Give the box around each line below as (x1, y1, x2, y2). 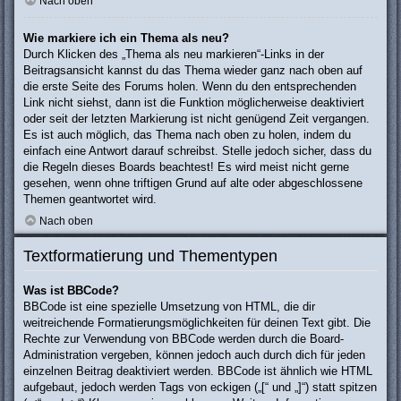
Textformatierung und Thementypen (23, 246, 277, 265)
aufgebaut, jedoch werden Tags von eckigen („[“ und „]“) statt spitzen (23, 380, 377, 395)
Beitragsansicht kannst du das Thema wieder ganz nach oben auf (23, 64, 363, 78)
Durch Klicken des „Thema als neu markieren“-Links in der (23, 47, 324, 62)
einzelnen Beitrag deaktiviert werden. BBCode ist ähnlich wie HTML (23, 364, 372, 379)
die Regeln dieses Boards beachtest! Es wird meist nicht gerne (23, 160, 349, 175)
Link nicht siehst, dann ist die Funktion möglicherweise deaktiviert (23, 96, 364, 110)
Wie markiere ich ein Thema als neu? (23, 31, 229, 46)
